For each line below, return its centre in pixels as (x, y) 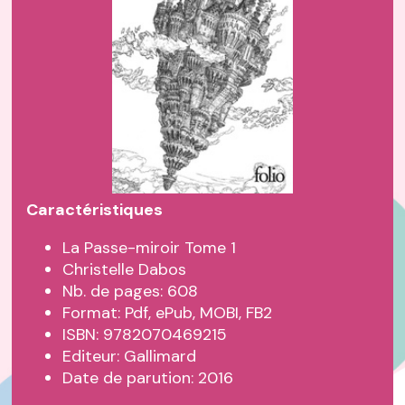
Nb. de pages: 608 (131, 292)
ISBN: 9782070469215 (145, 335)
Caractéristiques (95, 210)
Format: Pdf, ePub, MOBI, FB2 (168, 313)
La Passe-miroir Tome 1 (150, 248)
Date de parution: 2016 (148, 378)
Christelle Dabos (125, 270)
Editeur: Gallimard (130, 357)
